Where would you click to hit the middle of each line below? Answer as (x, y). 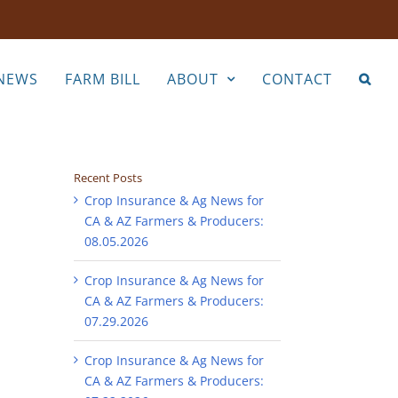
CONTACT (297, 79)
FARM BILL (103, 79)
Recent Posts (108, 178)
